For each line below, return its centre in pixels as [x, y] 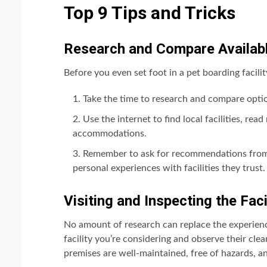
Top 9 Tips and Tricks [150, 13]
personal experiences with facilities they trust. [169, 168]
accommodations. [110, 134]
